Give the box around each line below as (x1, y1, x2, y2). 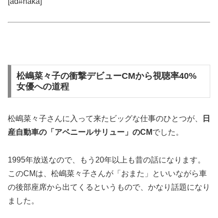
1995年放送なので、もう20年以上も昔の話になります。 (8, 155, 205, 164)
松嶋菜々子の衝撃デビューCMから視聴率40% (16, 71, 197, 81)
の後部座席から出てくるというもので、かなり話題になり (8, 182, 210, 191)
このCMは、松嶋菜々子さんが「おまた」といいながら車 (8, 169, 207, 178)
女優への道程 (16, 81, 69, 91)
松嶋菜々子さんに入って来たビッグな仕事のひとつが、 (8, 114, 202, 123)
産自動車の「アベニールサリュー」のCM (8, 127, 152, 136)
